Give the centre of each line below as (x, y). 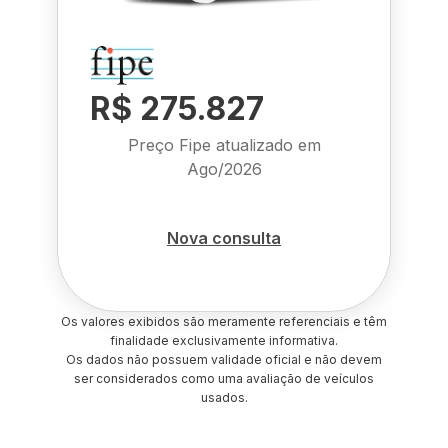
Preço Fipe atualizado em (224, 145)
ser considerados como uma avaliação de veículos (224, 378)
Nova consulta (224, 237)
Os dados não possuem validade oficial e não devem (224, 359)
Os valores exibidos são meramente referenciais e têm (224, 321)
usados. (224, 397)
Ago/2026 (224, 169)
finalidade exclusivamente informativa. (224, 340)
